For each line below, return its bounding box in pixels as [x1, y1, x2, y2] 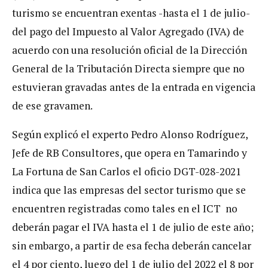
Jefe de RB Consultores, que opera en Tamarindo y [12, 146, 247, 160]
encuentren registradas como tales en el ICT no [12, 202, 237, 216]
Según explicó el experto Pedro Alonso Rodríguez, [12, 127, 248, 142]
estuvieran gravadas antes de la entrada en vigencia [12, 80, 255, 94]
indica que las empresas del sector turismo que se [12, 183, 246, 197]
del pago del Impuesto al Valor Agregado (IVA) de [12, 24, 244, 38]
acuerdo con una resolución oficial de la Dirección [12, 42, 247, 57]
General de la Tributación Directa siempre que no [12, 61, 245, 75]
